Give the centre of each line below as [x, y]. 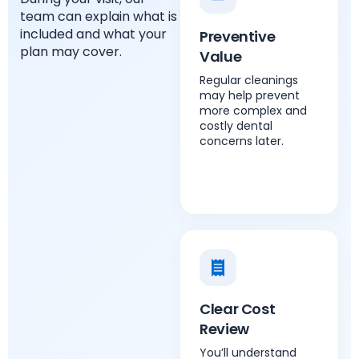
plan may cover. [71, 52]
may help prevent [250, 95]
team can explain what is [99, 16]
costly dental [236, 126]
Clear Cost [238, 309]
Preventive [238, 36]
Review [224, 329]
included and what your [93, 34]
